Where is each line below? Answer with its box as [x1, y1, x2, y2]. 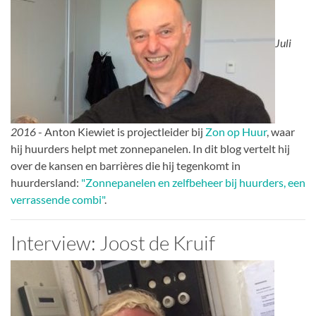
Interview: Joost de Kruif [11, 231, 215, 255]
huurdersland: [11, 176, 81, 189]
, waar [267, 125, 295, 138]
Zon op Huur [205, 125, 267, 138]
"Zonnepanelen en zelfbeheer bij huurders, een [81, 176, 305, 189]
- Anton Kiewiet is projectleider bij [36, 125, 205, 138]
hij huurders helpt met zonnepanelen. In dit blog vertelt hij [11, 142, 290, 155]
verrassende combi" [11, 193, 104, 206]
